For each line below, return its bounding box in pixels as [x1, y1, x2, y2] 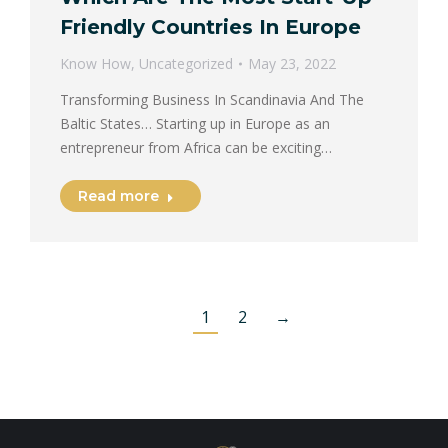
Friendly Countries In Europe [60, 15, 361, 40]
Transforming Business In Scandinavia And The [60, 90, 364, 110]
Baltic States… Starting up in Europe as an [60, 114, 330, 134]
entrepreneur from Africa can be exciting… [60, 138, 332, 158]
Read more [78, 187, 159, 206]
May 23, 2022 [248, 54, 336, 74]
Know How [60, 54, 131, 74]
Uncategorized [139, 54, 233, 74]
